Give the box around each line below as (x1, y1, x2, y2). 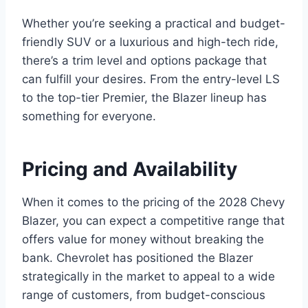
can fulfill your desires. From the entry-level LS (22, 72, 280, 87)
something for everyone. (22, 109, 156, 124)
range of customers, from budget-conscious (22, 288, 265, 302)
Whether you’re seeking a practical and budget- (22, 16, 285, 31)
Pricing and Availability (22, 157, 237, 181)
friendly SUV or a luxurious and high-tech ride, (22, 35, 278, 49)
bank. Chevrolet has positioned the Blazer (22, 251, 253, 265)
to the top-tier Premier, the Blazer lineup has (22, 91, 267, 105)
